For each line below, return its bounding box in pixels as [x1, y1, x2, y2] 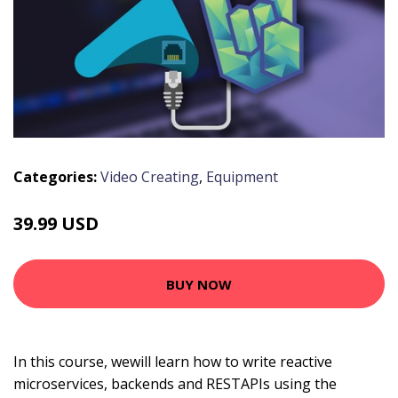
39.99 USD [13, 211, 99, 236]
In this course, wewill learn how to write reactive [13, 352, 332, 372]
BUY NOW [166, 275, 232, 293]
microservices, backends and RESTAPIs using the [13, 374, 337, 394]
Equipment [206, 167, 278, 187]
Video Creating [100, 167, 199, 187]
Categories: [13, 167, 97, 187]
